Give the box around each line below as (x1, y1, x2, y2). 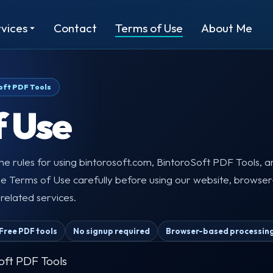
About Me (201, 21, 252, 35)
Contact (54, 21, 97, 35)
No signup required (73, 226, 150, 236)
